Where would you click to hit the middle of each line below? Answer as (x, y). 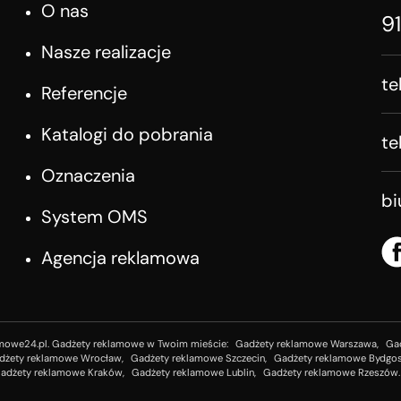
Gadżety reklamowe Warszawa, (307, 344)
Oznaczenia (88, 176)
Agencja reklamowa (120, 258)
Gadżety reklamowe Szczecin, (198, 358)
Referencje (84, 94)
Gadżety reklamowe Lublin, (193, 373)
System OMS (94, 217)
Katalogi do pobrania (127, 135)
